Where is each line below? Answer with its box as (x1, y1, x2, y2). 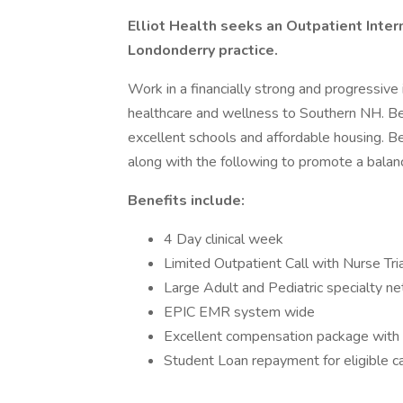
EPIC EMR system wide (164, 302, 315, 322)
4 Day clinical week (164, 229, 283, 249)
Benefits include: (128, 191, 245, 210)
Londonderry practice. (128, 40, 278, 60)
